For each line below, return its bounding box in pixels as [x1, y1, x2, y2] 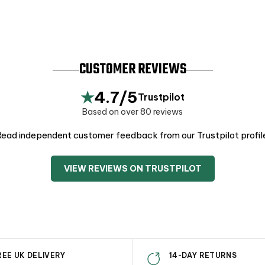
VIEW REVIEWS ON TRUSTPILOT [63, 163, 202, 174]
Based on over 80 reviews [82, 106, 183, 117]
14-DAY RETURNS [169, 250, 237, 260]
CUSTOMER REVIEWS [79, 59, 186, 80]
